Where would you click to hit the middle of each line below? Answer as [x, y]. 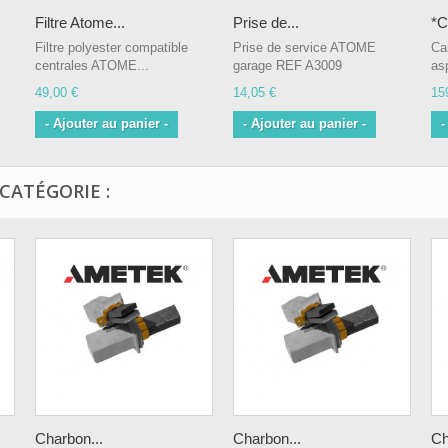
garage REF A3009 [287, 66]
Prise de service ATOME [304, 48]
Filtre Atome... [80, 23]
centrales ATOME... [92, 66]
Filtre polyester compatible [111, 48]
